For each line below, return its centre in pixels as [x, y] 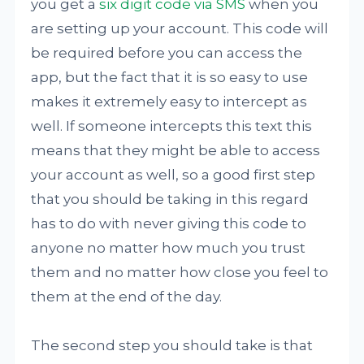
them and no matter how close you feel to [180, 272]
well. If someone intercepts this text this [172, 126]
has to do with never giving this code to [169, 223]
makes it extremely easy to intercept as [169, 102]
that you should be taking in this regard [170, 199]
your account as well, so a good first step [173, 175]
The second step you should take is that [172, 345]
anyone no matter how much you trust [169, 248]
